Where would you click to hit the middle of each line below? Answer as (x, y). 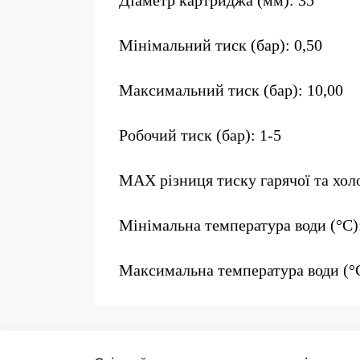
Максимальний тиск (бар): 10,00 (231, 90)
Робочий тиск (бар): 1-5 (200, 135)
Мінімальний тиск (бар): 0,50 (221, 45)
